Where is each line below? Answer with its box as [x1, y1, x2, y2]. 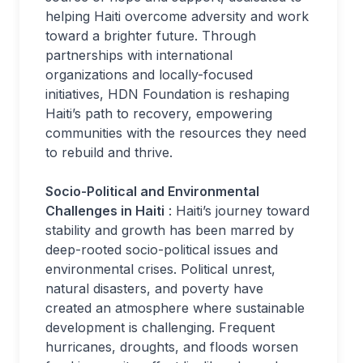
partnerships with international [45, 47, 233, 63]
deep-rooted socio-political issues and [45, 241, 278, 258]
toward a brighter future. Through [45, 28, 256, 44]
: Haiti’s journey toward [164, 203, 310, 219]
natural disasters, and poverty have [45, 280, 263, 297]
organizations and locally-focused [45, 66, 253, 83]
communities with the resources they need [45, 125, 306, 141]
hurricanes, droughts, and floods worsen [45, 339, 298, 355]
